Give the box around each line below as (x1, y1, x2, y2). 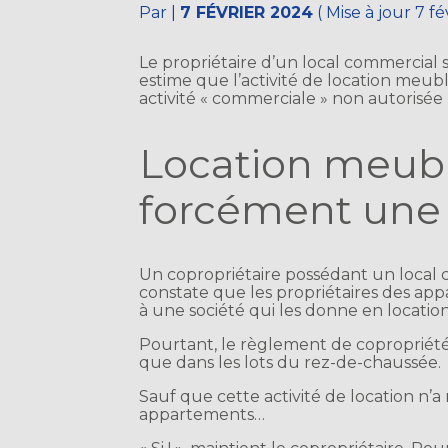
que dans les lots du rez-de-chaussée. (139, 353, 442, 373)
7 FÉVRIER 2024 (180, 3, 314, 23)
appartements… (139, 405, 266, 425)
